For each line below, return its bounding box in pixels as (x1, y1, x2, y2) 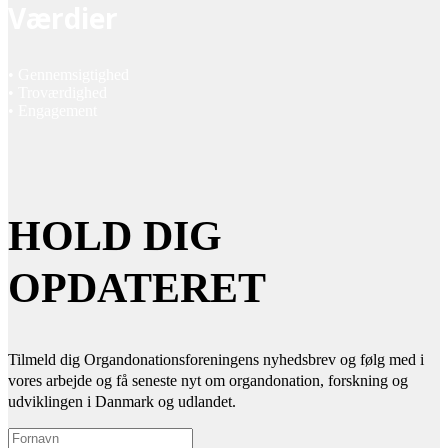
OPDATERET (8, 264, 266, 311)
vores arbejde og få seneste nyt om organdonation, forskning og (8, 371, 408, 389)
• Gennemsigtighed (8, 65, 129, 83)
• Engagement (8, 101, 97, 119)
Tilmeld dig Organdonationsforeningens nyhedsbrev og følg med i (8, 350, 424, 368)
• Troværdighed (8, 83, 107, 101)
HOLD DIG (8, 212, 222, 259)
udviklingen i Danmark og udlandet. (8, 392, 236, 410)
